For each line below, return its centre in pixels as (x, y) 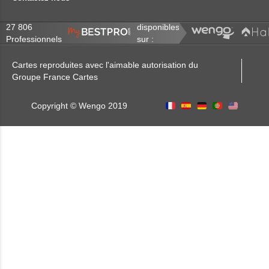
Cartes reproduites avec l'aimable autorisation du (105, 65)
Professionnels (34, 39)
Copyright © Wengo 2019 (79, 105)
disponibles (159, 27)
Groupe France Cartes (55, 77)
